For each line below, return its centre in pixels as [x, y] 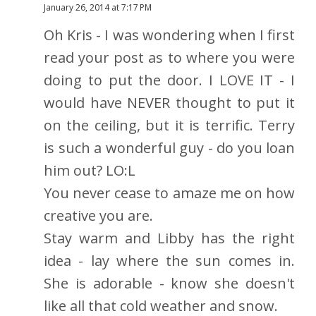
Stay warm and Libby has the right [169, 238]
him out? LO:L [90, 171]
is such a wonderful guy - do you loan [169, 148]
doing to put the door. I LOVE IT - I [169, 80]
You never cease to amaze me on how [169, 193]
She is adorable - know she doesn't [169, 284]
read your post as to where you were [169, 58]
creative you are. [98, 216]
